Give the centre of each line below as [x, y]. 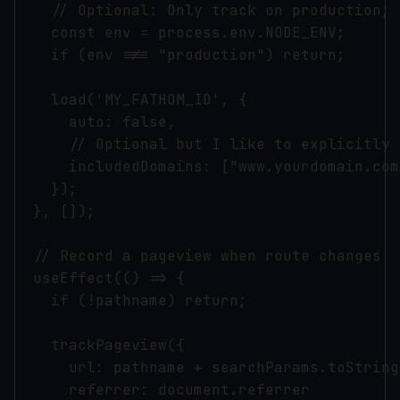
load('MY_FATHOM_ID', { [131, 100]
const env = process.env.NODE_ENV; [180, 33]
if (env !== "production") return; [180, 55]
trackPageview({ [100, 345]
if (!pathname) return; [131, 300]
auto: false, [96, 122]
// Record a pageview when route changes [198, 256]
